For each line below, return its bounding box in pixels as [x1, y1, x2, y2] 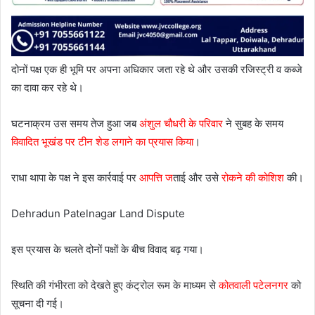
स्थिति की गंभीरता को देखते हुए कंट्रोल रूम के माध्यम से [11, 278, 219, 292]
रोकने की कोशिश [219, 170, 284, 184]
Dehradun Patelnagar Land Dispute [11, 206, 185, 220]
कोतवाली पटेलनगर [219, 278, 288, 292]
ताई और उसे [173, 170, 219, 184]
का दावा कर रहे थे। [11, 80, 84, 94]
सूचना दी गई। [11, 296, 64, 310]
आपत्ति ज [139, 170, 173, 184]
